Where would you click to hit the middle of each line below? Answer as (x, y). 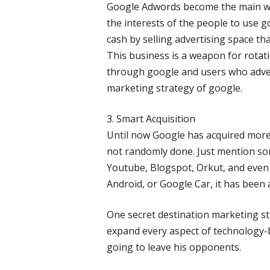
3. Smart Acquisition (151, 118)
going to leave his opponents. (174, 247)
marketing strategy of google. (174, 88)
